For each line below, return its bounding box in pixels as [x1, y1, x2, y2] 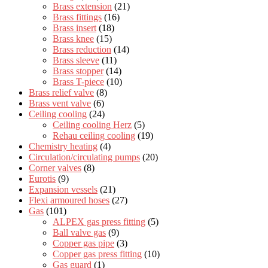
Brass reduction [53, 44, 111, 54]
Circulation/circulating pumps [29, 151, 140, 162]
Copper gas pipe [53, 237, 114, 248]
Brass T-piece [53, 76, 104, 87]
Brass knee [53, 33, 94, 44]
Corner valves [29, 162, 81, 173]
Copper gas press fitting [53, 248, 142, 259]
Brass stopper [53, 65, 103, 76]
